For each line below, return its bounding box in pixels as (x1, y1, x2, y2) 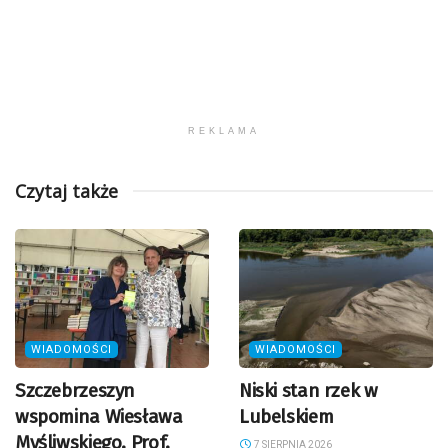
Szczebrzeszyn (15, 379, 136, 402)
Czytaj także (15, 179, 118, 204)
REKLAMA (188, 126, 260, 137)
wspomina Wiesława (15, 405, 183, 428)
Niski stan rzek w (239, 379, 378, 402)
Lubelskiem (239, 405, 334, 428)
